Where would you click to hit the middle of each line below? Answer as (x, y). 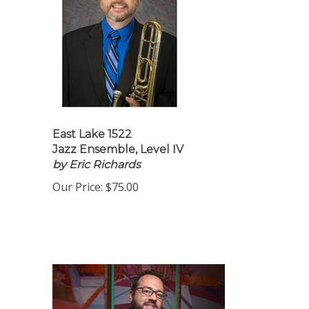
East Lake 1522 (92, 138)
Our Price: (78, 191)
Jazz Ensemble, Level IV (118, 153)
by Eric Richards (97, 169)
